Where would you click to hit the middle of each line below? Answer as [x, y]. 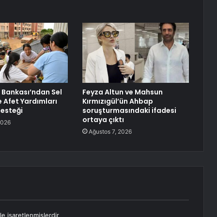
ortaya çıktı [103, 120]
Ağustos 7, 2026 [110, 132]
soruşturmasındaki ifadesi [129, 111]
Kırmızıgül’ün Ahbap [117, 101]
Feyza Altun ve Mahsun [122, 92]
